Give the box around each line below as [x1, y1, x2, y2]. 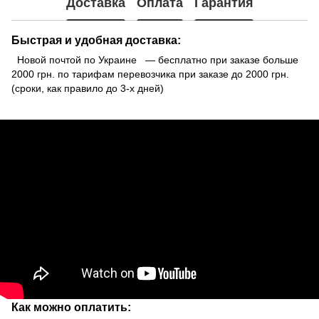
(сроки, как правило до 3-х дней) [11, 82, 164, 94]
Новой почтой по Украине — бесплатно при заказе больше [11, 53, 298, 66]
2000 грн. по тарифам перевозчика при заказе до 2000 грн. [11, 68, 289, 80]
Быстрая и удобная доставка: [11, 33, 181, 46]
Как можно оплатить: [11, 300, 131, 313]
